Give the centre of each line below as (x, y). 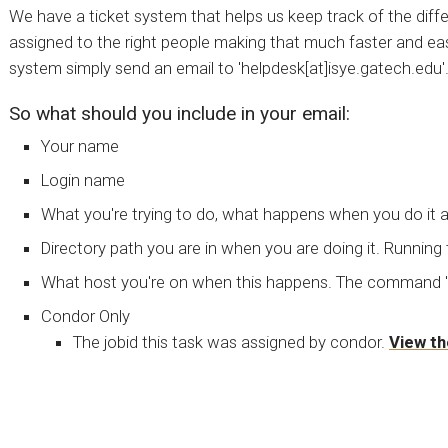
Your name (80, 145)
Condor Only (85, 315)
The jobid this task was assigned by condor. (231, 341)
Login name (83, 179)
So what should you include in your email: (179, 113)
